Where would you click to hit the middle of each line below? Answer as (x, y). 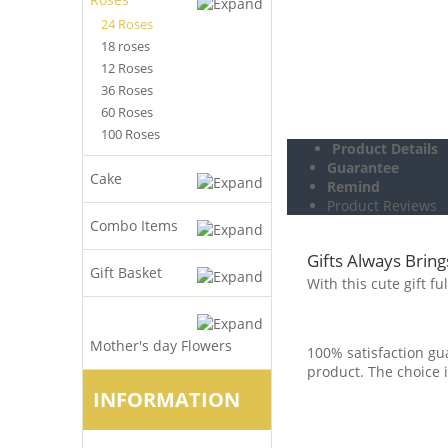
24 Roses (127, 24)
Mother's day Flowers (161, 345)
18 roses (125, 46)
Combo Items (134, 225)
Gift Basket (126, 272)
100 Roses (130, 134)
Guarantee (363, 167)
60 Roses (127, 112)
